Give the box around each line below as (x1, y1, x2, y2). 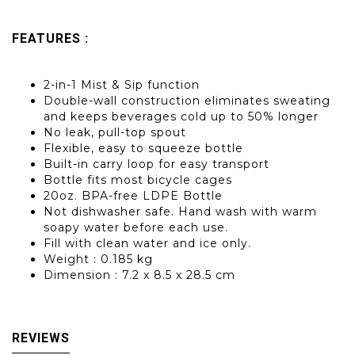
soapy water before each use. (44, 220, 228, 235)
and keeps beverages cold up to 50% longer (44, 109, 319, 124)
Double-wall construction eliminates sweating (44, 94, 330, 109)
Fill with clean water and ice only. (44, 236, 251, 251)
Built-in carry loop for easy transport (44, 157, 269, 172)
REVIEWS (12, 330, 70, 346)
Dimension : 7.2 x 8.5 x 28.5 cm (44, 268, 235, 283)
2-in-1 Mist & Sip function (44, 78, 204, 93)
